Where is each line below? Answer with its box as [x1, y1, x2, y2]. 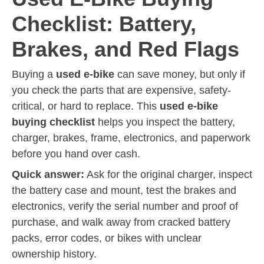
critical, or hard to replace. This [12, 100, 160, 112]
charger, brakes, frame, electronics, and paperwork [12, 131, 250, 144]
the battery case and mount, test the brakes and [12, 184, 236, 196]
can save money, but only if [114, 68, 245, 80]
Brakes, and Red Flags [12, 37, 239, 61]
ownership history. [12, 247, 97, 260]
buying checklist [12, 115, 95, 128]
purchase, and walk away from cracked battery [12, 216, 230, 228]
